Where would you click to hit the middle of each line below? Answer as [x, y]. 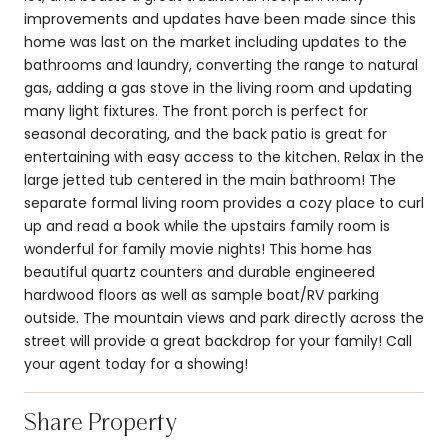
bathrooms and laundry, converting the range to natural [221, 64]
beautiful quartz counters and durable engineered [199, 271]
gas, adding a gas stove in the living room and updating [218, 87]
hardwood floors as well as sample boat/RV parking [201, 294]
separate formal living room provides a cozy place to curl [224, 202]
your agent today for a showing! [136, 363]
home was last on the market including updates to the [215, 41]
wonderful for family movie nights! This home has [198, 248]
